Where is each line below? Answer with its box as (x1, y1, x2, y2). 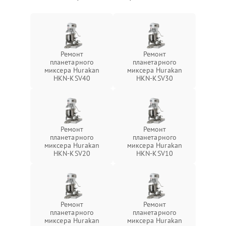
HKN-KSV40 (53, 73, 91, 83)
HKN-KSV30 (136, 73, 174, 83)
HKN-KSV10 (136, 148, 174, 158)
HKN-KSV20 (53, 148, 91, 158)
